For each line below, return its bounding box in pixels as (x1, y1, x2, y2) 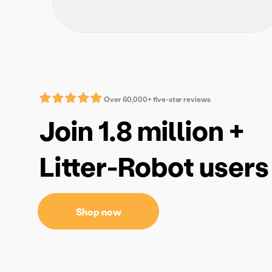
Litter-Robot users (39, 148, 269, 185)
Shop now (75, 205, 121, 219)
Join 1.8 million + (39, 112, 244, 149)
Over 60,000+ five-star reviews (104, 95, 211, 104)
